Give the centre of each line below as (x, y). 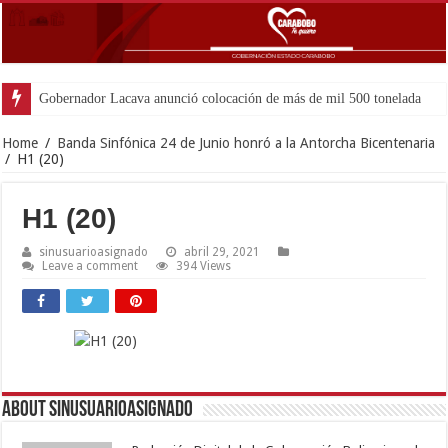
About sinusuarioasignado (98, 410)
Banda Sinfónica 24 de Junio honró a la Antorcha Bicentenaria (246, 142)
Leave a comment (90, 265)
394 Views (204, 265)
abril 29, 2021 (222, 251)
